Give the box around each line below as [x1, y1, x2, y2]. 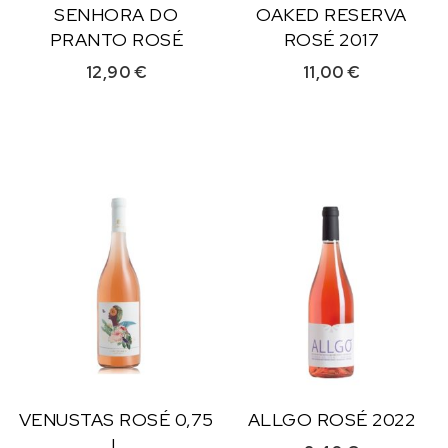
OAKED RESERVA [256, 3, 407, 27]
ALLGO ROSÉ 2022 [247, 407, 416, 431]
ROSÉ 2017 [283, 28, 380, 52]
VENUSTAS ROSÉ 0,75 [18, 407, 214, 431]
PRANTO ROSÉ [49, 28, 184, 52]
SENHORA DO [54, 3, 179, 27]
